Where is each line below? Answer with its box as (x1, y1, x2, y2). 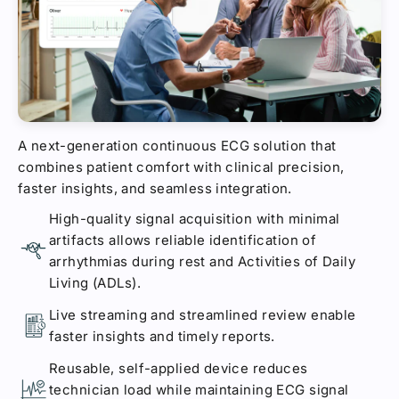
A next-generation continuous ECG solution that (18, 136, 337, 154)
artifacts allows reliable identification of (49, 231, 317, 248)
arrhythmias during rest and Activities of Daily (49, 252, 355, 270)
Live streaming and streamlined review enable (49, 305, 356, 323)
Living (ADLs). (49, 273, 141, 291)
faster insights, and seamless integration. (18, 179, 292, 197)
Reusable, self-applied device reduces (49, 359, 308, 377)
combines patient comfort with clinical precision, (18, 158, 345, 175)
